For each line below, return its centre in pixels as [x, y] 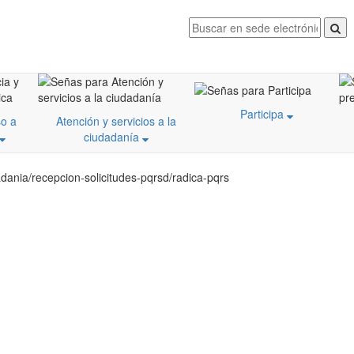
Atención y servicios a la [116, 121]
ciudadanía [113, 137]
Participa [264, 113]
